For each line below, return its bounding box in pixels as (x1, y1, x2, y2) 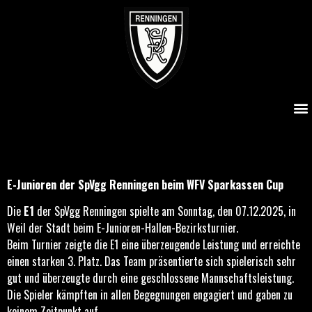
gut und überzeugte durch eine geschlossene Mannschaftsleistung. (7, 270, 294, 287)
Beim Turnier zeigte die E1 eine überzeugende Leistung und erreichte (7, 236, 300, 253)
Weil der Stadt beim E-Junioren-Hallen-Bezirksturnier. (7, 219, 238, 237)
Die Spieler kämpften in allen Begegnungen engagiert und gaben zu (7, 286, 292, 304)
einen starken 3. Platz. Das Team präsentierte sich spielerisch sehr (7, 253, 296, 270)
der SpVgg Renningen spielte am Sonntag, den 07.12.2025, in (34, 203, 296, 220)
